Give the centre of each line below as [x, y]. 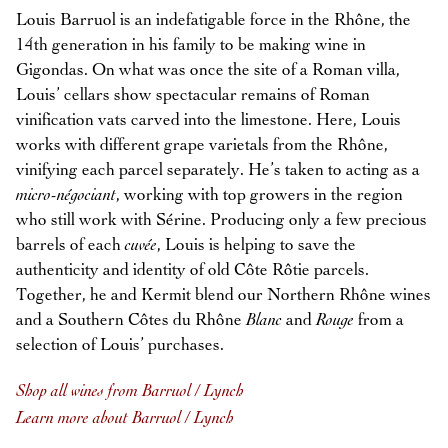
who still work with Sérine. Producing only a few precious [221, 220]
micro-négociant [66, 195]
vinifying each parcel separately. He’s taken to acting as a [218, 170]
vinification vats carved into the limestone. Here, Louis [208, 120]
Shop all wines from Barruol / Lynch [130, 391]
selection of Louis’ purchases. [120, 345]
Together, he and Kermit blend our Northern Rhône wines [223, 295]
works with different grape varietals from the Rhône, [202, 145]
